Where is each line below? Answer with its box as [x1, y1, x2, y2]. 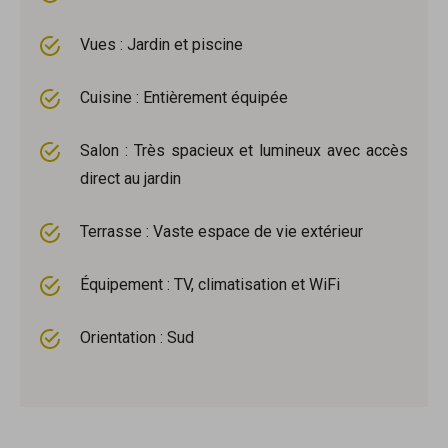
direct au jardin [80, 169, 181, 189]
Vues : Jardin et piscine [80, 35, 243, 55]
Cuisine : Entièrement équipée [80, 88, 288, 108]
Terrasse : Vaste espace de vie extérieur [80, 222, 363, 242]
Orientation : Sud [80, 328, 194, 348]
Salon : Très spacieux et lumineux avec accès [80, 141, 408, 161]
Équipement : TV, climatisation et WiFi [80, 275, 340, 295]
